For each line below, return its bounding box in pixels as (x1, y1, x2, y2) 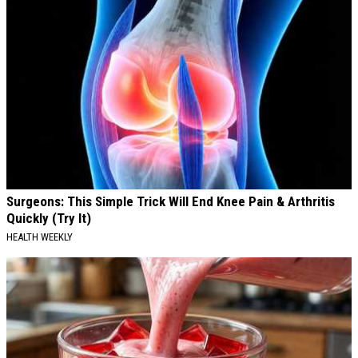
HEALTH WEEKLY (6, 230, 73, 243)
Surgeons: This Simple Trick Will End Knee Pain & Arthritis (6, 193, 335, 209)
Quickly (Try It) (6, 209, 91, 226)
